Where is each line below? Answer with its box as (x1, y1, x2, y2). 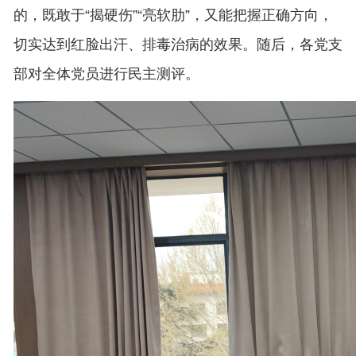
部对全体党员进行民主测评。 (13, 65, 199, 82)
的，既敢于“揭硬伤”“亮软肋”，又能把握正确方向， (13, 6, 333, 23)
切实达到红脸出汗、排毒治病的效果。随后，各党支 (13, 36, 342, 52)
